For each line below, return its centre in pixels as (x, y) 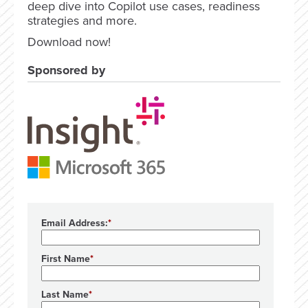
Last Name (65, 294)
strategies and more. (82, 21)
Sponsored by (66, 70)
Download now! (69, 42)
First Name (66, 258)
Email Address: (75, 223)
